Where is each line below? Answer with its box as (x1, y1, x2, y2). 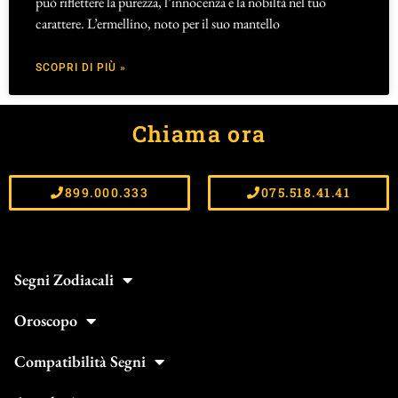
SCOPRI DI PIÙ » (36, 61, 126, 75)
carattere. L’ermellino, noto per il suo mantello (36, 14, 280, 34)
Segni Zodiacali (14, 268, 114, 290)
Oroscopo (14, 309, 77, 330)
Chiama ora (131, 119, 267, 149)
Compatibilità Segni (14, 350, 146, 371)
